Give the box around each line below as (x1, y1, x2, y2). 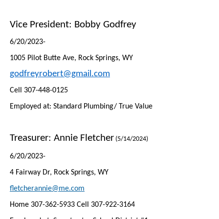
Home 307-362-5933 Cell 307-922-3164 (10, 201, 135, 209)
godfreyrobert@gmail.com (10, 69, 110, 79)
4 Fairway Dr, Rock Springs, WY (10, 169, 109, 176)
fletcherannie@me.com (10, 185, 85, 193)
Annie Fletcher (54, 133, 114, 143)
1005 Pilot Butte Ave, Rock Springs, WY (10, 54, 133, 62)
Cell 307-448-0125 (10, 87, 68, 94)
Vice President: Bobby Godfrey (10, 20, 136, 30)
